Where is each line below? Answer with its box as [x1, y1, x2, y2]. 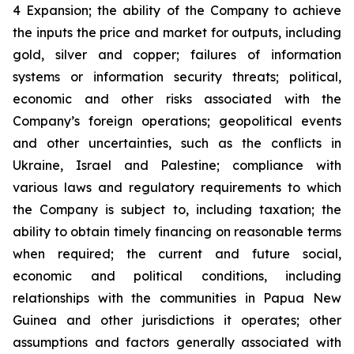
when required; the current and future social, [13, 246, 341, 262]
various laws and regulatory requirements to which [13, 179, 341, 195]
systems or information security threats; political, [13, 69, 341, 85]
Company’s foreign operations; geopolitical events [13, 113, 341, 129]
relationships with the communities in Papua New [13, 290, 341, 306]
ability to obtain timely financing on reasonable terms [13, 224, 341, 239]
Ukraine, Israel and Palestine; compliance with [13, 157, 341, 173]
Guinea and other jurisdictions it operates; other [13, 312, 341, 328]
